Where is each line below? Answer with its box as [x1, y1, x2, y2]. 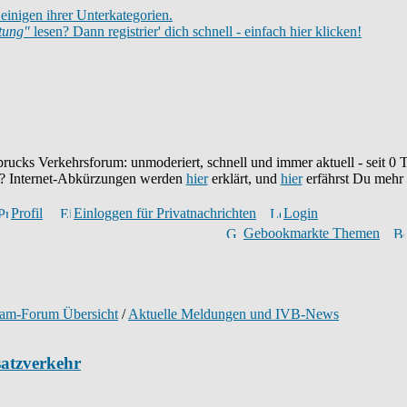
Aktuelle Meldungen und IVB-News [128, 306, 339, 322]
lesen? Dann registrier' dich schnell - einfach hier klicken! [30, 24, 362, 39]
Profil [11, 205, 43, 221]
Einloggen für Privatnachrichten [74, 205, 256, 221]
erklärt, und [207, 171, 281, 186]
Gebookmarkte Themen [243, 225, 380, 241]
